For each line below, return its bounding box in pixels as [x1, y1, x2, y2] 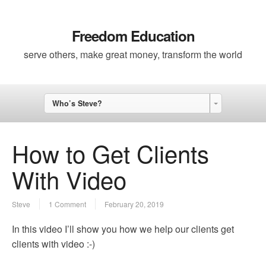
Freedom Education [71, 26, 195, 46]
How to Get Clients [12, 136, 209, 170]
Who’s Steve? [52, 98, 102, 109]
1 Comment [49, 199, 86, 210]
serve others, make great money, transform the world [24, 47, 242, 61]
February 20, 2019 [104, 199, 164, 210]
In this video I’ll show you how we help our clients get [12, 222, 234, 236]
